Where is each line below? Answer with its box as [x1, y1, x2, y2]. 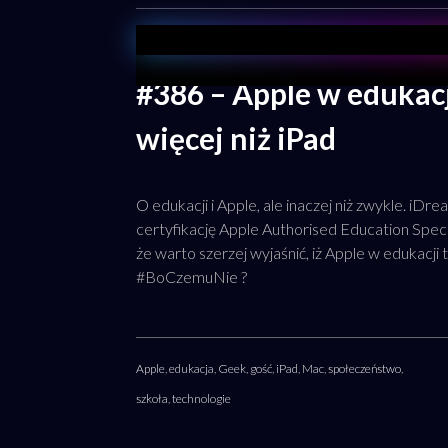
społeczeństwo [328, 361, 401, 376]
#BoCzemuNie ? [136, 267, 247, 286]
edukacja [169, 361, 214, 376]
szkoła [136, 391, 168, 406]
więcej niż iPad [136, 120, 336, 156]
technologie [172, 391, 231, 406]
